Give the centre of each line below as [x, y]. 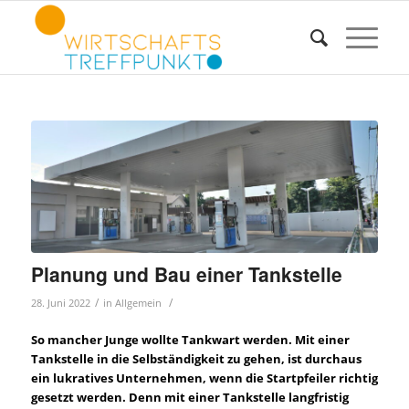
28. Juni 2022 [60, 303]
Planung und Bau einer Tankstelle [186, 273]
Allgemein [138, 303]
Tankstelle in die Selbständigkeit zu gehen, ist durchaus [196, 358]
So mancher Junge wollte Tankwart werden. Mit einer [190, 339]
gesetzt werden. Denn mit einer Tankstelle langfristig [189, 397]
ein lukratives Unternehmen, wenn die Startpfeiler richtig [204, 378]
